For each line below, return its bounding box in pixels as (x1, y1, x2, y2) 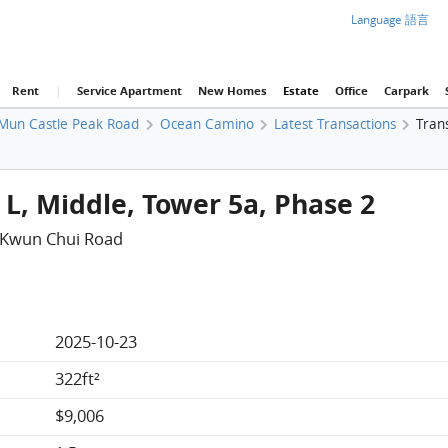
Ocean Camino (159, 114, 254, 133)
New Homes (197, 82, 267, 99)
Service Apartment (76, 82, 182, 99)
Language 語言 (351, 12, 430, 27)
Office (334, 82, 368, 99)
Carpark (383, 82, 429, 99)
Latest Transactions (273, 114, 396, 133)
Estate (282, 82, 319, 99)
